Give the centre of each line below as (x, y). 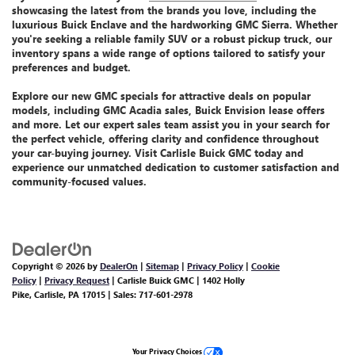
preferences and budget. (71, 67)
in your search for (285, 124)
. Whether (313, 24)
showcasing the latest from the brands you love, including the (164, 10)
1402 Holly (222, 280)
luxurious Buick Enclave (69, 24)
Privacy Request (77, 280)
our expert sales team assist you (162, 124)
